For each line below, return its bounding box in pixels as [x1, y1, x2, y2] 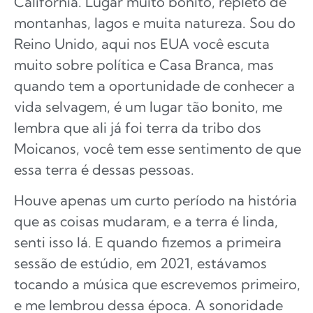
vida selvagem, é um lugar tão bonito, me [14, 97, 282, 115]
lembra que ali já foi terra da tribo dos [14, 118, 261, 136]
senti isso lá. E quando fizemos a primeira [14, 233, 282, 251]
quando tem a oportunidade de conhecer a [14, 76, 295, 94]
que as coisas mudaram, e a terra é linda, [14, 212, 278, 230]
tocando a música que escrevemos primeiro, [14, 275, 300, 293]
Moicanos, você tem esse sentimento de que [14, 139, 301, 157]
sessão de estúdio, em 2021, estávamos [14, 254, 267, 272]
